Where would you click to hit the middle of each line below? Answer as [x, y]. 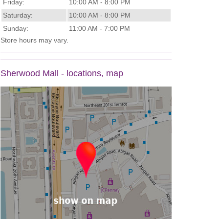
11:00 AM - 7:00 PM [99, 28]
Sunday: [16, 28]
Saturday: [18, 15]
